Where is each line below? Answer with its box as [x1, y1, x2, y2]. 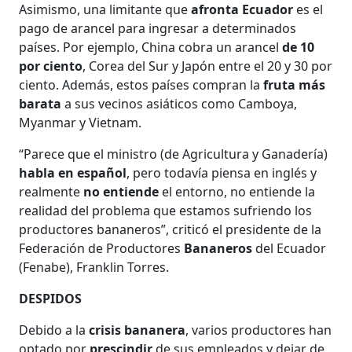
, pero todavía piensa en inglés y [126, 164, 317, 182]
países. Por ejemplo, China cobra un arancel [19, 38, 280, 57]
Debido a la [19, 321, 90, 339]
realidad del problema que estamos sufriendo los [19, 202, 313, 220]
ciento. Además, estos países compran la [19, 76, 264, 94]
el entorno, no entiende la [162, 183, 316, 201]
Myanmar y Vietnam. [19, 114, 142, 132]
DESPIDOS [19, 290, 82, 308]
